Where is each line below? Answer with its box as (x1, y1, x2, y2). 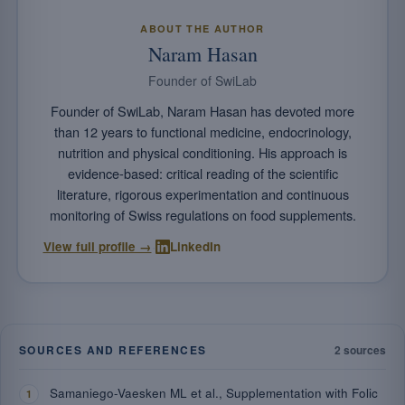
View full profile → (42, 237, 152, 255)
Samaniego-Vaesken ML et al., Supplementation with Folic (50, 384, 378, 401)
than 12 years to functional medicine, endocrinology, (53, 121, 352, 141)
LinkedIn (169, 237, 221, 255)
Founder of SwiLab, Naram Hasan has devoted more (51, 100, 354, 120)
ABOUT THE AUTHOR (140, 21, 265, 35)
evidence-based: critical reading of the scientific (67, 163, 338, 183)
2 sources (334, 342, 386, 358)
